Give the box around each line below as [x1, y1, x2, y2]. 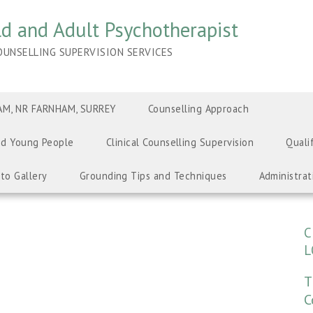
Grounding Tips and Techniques [79, 169, 227, 182]
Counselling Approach [147, 102, 249, 115]
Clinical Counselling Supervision [105, 136, 254, 149]
